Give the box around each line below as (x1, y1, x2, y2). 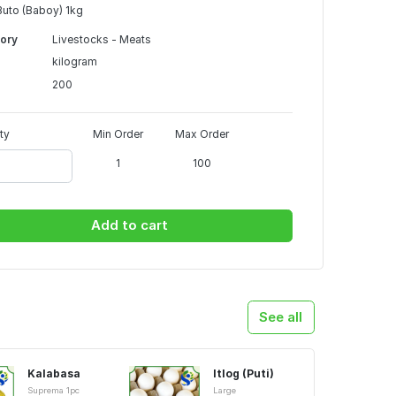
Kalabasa (27, 366, 80, 380)
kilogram (51, 55, 97, 68)
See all (259, 308, 303, 325)
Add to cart (90, 217, 168, 234)
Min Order (93, 127, 144, 141)
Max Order (175, 127, 230, 141)
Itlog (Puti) (213, 366, 275, 380)
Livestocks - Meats (51, 32, 151, 46)
